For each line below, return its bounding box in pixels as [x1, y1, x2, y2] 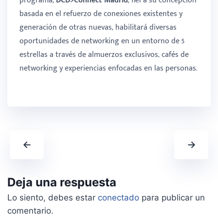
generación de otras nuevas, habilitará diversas [19, 20, 177, 34]
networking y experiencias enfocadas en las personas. [19, 61, 197, 75]
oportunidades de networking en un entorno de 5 [19, 34, 184, 48]
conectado [98, 193, 139, 203]
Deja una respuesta [7, 175, 116, 190]
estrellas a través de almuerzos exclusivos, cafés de [19, 48, 189, 61]
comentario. [7, 206, 54, 216]
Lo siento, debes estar [7, 193, 98, 203]
